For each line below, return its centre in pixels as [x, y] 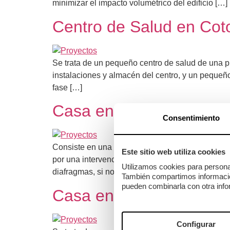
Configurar [196, 224]
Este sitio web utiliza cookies [174, 152]
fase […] [67, 87]
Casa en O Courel [119, 111]
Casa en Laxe [103, 195]
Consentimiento [191, 118]
